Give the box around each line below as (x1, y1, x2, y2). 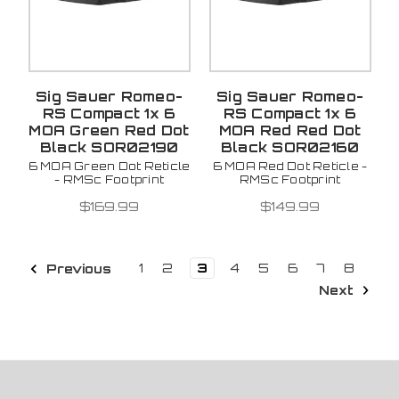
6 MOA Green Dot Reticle (28, 159, 191, 173)
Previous (42, 260, 111, 276)
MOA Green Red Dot (28, 121, 190, 139)
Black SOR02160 (220, 138, 360, 156)
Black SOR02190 (39, 138, 179, 156)
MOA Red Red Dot (218, 121, 362, 139)
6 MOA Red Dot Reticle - (212, 159, 368, 173)
